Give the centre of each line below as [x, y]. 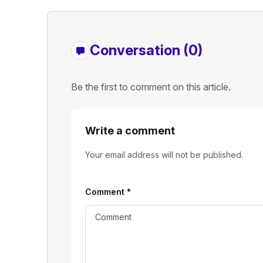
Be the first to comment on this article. [151, 87]
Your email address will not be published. [164, 154]
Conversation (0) [146, 50]
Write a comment [130, 130]
